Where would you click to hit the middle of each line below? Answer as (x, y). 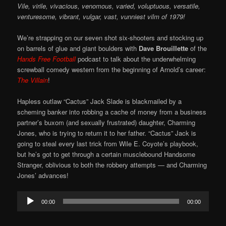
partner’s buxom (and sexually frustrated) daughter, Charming (106, 123)
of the (198, 48)
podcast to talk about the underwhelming (136, 59)
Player (26, 207)
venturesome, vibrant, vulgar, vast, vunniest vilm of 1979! (101, 17)
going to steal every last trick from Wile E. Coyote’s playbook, (108, 144)
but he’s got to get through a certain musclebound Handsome (106, 154)
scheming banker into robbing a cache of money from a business (112, 112)
